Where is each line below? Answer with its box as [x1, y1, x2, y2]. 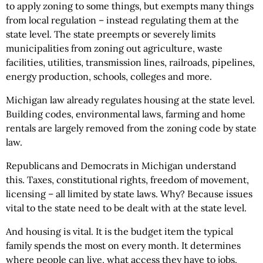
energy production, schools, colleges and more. [6, 70, 212, 83]
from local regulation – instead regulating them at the [6, 14, 239, 26]
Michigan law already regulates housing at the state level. [6, 94, 255, 106]
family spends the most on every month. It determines [6, 240, 241, 252]
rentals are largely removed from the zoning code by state [6, 122, 257, 134]
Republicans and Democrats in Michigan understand [6, 160, 237, 172]
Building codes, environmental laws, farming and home [6, 108, 245, 120]
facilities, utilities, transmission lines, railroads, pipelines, [6, 56, 255, 69]
